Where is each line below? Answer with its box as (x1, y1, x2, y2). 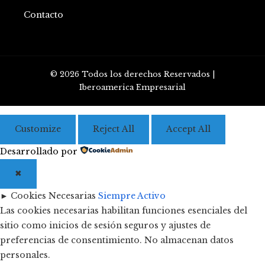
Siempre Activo (98, 190, 166, 201)
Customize (15, 124, 61, 134)
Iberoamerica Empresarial (79, 82, 186, 92)
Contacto (24, 9, 63, 20)
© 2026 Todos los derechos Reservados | (50, 69, 215, 79)
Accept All (166, 124, 211, 134)
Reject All (93, 124, 134, 134)
